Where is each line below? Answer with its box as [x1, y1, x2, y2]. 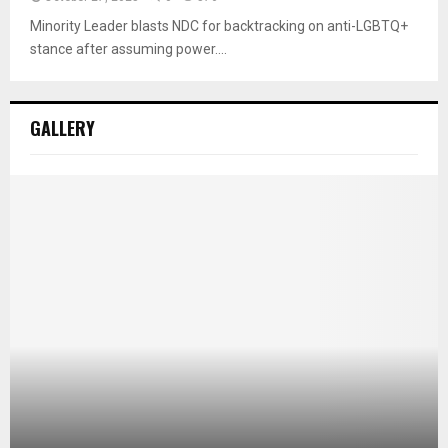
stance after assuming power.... [30, 41, 227, 58]
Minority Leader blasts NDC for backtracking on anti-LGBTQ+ [30, 18, 408, 35]
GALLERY [30, 115, 95, 142]
